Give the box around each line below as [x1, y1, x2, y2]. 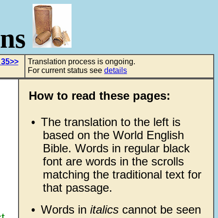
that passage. [42, 181, 112, 194]
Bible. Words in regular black [42, 142, 190, 155]
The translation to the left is [40, 115, 181, 128]
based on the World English [42, 128, 184, 142]
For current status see [28, 66, 104, 74]
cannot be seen [118, 203, 201, 216]
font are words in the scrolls [42, 155, 184, 168]
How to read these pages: [29, 89, 170, 102]
